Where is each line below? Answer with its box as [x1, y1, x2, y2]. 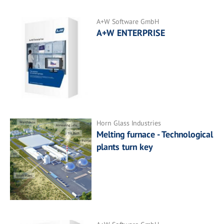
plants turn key [96, 140, 153, 152]
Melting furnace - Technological [96, 128, 213, 140]
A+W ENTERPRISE [96, 26, 165, 38]
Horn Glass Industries [96, 118, 161, 127]
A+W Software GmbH [96, 16, 159, 26]
